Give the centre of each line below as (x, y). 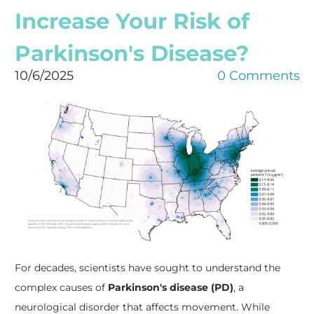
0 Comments (258, 76)
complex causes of (61, 287)
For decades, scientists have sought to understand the (147, 267)
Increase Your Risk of (132, 21)
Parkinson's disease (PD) (170, 287)
